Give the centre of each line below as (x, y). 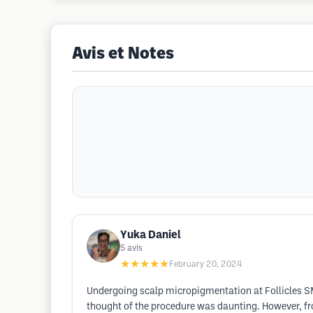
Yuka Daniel (151, 235)
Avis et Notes (123, 54)
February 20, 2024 (206, 264)
